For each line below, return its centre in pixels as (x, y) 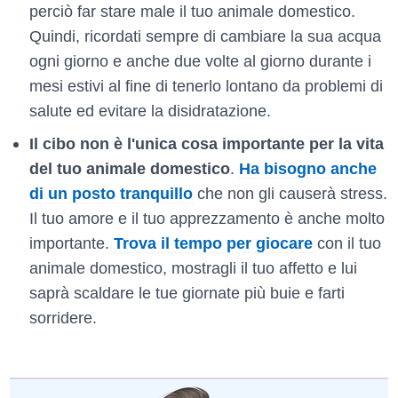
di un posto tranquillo (111, 193)
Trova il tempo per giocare (213, 243)
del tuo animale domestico (129, 168)
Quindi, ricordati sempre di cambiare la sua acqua (205, 36)
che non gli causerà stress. (290, 193)
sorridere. (63, 318)
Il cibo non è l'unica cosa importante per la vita (206, 143)
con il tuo (346, 243)
